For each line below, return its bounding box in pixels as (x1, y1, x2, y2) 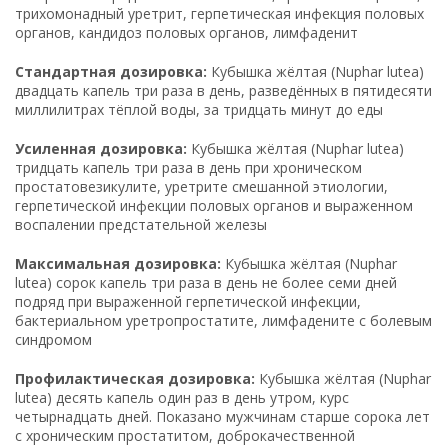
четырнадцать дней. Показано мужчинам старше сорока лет (15, 406, 430, 426)
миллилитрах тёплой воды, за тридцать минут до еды (15, 99, 383, 119)
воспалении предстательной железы (15, 214, 267, 234)
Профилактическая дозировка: (15, 368, 255, 388)
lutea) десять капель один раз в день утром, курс (15, 387, 349, 407)
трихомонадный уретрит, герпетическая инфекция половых (15, 3, 424, 23)
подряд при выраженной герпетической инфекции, (15, 291, 361, 311)
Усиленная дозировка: (15, 138, 187, 158)
